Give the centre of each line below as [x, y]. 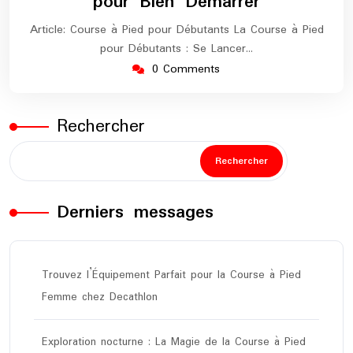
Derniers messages [135, 213]
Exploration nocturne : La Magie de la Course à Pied [174, 342]
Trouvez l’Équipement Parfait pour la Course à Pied [171, 275]
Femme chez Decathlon [100, 297]
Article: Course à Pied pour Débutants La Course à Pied [176, 30]
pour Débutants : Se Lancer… [176, 49]
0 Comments [186, 70]
